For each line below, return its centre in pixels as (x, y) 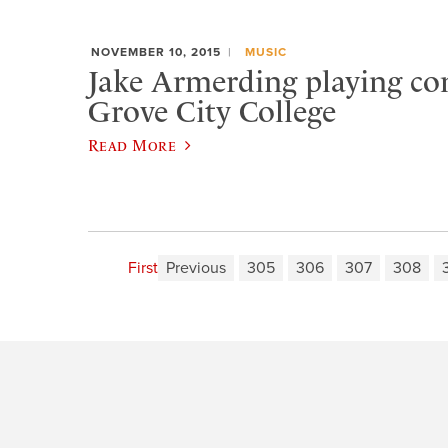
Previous (195, 267)
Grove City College (212, 112)
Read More (132, 144)
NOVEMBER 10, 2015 (156, 52)
